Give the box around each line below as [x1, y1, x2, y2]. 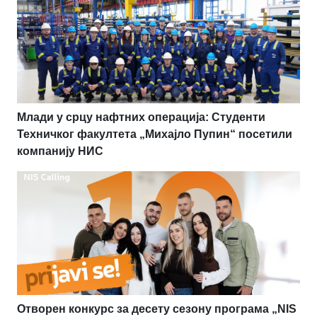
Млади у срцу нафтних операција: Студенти [17, 110, 265, 123]
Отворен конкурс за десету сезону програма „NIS [17, 302, 296, 315]
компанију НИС [17, 144, 103, 157]
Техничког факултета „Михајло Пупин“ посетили [17, 127, 292, 140]
